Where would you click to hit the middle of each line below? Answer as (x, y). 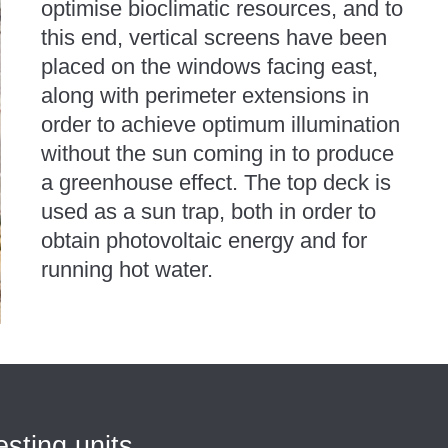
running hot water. (126, 269)
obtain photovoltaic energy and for (203, 240)
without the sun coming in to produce (217, 153)
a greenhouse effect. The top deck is (215, 182)
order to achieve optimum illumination (220, 124)
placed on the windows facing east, (209, 66)
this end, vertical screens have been (213, 37)
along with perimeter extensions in (204, 95)
